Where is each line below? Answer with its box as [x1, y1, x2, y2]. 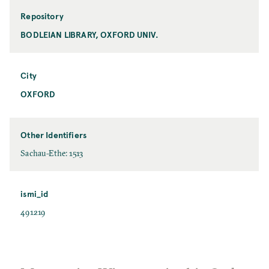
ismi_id [20, 187, 49, 199]
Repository [20, 10, 64, 22]
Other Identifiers [20, 128, 87, 141]
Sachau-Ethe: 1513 [20, 148, 83, 159]
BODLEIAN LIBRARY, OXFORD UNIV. [20, 28, 159, 40]
